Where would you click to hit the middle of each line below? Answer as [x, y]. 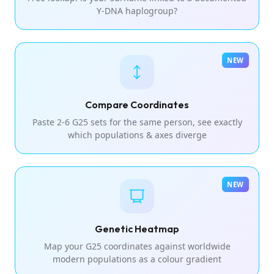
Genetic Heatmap [137, 228]
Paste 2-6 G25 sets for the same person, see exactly [137, 122]
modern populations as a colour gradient [137, 259]
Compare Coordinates [137, 104]
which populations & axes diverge [137, 135]
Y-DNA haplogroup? [137, 10]
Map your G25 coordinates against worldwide [137, 246]
